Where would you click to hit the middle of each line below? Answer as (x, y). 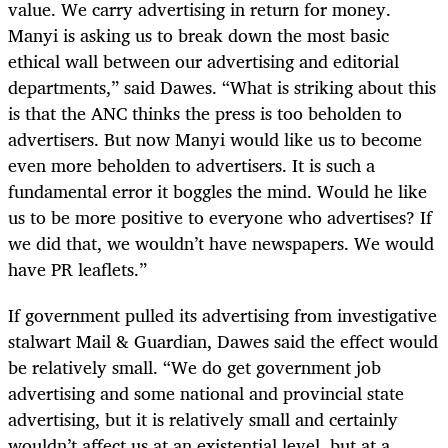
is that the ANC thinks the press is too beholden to (205, 112)
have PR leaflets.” (77, 268)
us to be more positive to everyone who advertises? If (220, 216)
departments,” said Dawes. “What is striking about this (222, 86)
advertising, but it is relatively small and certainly (203, 419)
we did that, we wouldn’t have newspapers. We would (221, 242)
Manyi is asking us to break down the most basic (198, 34)
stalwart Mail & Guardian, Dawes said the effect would (223, 341)
